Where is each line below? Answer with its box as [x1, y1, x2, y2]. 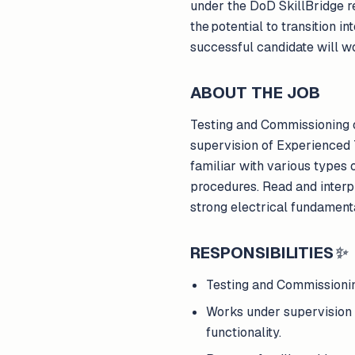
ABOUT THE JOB [190, 82, 320, 103]
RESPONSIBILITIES [190, 242, 334, 263]
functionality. [206, 324, 281, 341]
